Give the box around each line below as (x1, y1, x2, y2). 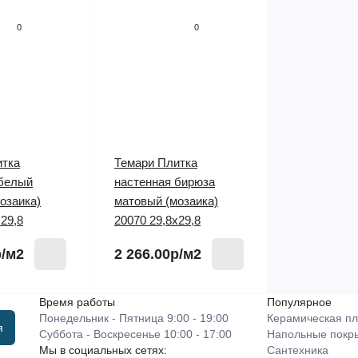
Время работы (39, 296, 115, 308)
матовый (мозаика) (114, 194, 218, 208)
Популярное (267, 296, 332, 308)
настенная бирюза (114, 175, 215, 189)
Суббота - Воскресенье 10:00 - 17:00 (39, 328, 232, 340)
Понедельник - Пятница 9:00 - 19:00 (39, 312, 229, 324)
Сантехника (267, 344, 328, 356)
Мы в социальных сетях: (39, 344, 167, 356)
